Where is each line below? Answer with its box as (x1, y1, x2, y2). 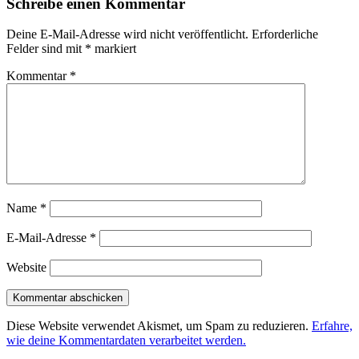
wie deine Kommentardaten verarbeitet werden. (6, 333, 246, 348)
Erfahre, (312, 319, 353, 333)
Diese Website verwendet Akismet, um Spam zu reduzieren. (6, 319, 312, 333)
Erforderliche (252, 27, 318, 42)
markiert (91, 42, 136, 56)
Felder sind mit (6, 42, 85, 56)
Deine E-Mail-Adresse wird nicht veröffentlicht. (6, 27, 248, 42)
